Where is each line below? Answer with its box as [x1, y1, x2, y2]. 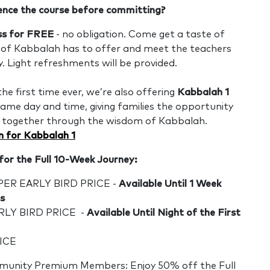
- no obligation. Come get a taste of [54, 30, 225, 39]
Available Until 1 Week [119, 179, 221, 189]
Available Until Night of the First [87, 208, 240, 218]
